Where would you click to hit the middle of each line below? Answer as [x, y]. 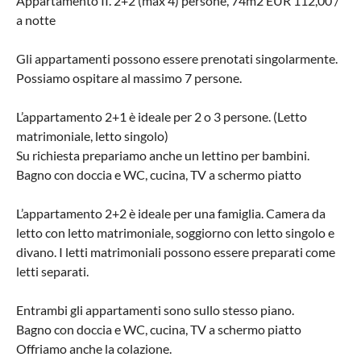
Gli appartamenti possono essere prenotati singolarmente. [177, 58]
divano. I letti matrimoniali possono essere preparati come [176, 251]
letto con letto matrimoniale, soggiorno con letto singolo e [175, 232]
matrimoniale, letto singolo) [92, 135]
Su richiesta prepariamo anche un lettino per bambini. [163, 155]
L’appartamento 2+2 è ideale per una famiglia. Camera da [171, 213]
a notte [36, 19]
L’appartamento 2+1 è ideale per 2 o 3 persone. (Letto [162, 116]
